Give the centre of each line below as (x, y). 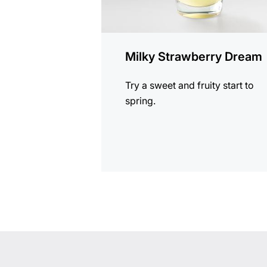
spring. (141, 101)
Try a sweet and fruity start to (190, 86)
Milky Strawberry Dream (194, 57)
